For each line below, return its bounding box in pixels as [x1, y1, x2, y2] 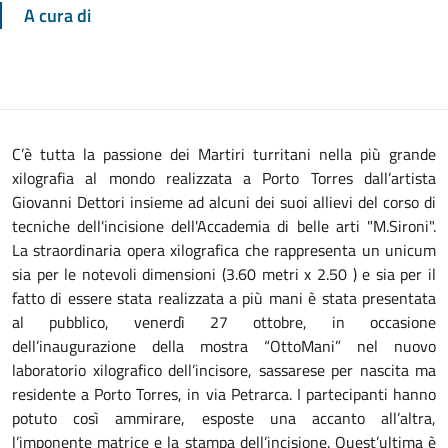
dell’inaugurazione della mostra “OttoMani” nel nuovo [12, 334, 436, 358]
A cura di [24, 2, 91, 29]
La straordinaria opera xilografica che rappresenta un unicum [12, 238, 436, 262]
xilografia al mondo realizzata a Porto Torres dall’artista [12, 166, 436, 190]
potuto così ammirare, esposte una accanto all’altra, [12, 406, 436, 430]
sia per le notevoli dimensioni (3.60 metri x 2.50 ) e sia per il [12, 262, 436, 286]
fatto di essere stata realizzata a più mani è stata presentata [12, 286, 436, 310]
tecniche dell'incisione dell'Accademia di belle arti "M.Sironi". [12, 214, 436, 238]
